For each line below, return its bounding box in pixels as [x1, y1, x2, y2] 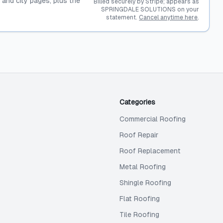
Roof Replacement [119, 147, 181, 155]
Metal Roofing [119, 163, 166, 171]
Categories [119, 98, 155, 106]
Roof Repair [119, 131, 158, 139]
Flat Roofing [119, 195, 160, 203]
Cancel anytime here [139, 14, 198, 21]
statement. [106, 14, 138, 21]
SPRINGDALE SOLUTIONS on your [101, 6, 200, 13]
